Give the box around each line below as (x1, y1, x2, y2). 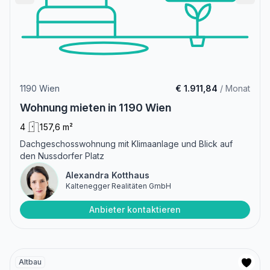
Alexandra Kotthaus (66, 170, 149, 181)
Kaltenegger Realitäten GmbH (66, 181, 171, 191)
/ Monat (218, 83, 250, 94)
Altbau (19, 257, 42, 267)
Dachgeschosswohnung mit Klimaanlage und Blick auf (20, 139, 233, 149)
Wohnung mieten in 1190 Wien (20, 101, 171, 115)
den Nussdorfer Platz (20, 151, 104, 162)
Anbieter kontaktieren (89, 204, 181, 215)
